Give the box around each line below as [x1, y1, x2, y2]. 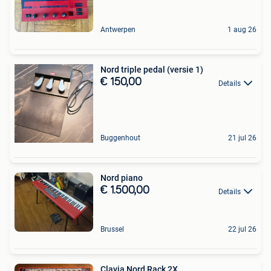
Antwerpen [100, 25, 135, 34]
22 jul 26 [228, 224, 256, 233]
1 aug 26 [227, 25, 256, 34]
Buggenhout [100, 134, 140, 143]
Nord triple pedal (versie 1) [100, 65, 203, 75]
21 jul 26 [228, 134, 256, 143]
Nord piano [100, 173, 143, 183]
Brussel [100, 224, 124, 233]
